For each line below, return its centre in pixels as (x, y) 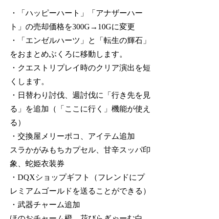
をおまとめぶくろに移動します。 (69, 54)
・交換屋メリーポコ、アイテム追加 (73, 136)
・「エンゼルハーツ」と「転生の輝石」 (80, 41)
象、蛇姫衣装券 (37, 164)
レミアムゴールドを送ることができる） (80, 191)
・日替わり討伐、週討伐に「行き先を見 (80, 95)
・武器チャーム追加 (45, 205)
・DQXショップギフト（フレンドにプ (77, 177)
